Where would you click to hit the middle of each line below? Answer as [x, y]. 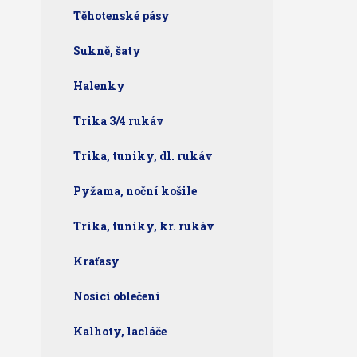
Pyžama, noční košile [135, 191]
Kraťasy [96, 261]
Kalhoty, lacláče [120, 331]
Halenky [99, 86]
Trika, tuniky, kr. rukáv [144, 226]
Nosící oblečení [117, 296]
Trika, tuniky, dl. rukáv [143, 156]
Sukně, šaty [107, 51]
